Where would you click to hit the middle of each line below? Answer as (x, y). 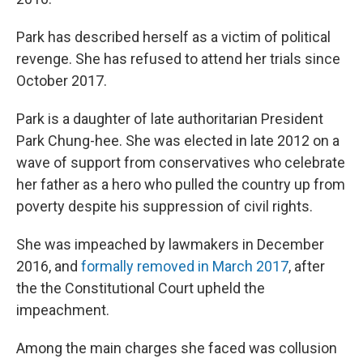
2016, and (49, 267)
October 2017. (62, 81)
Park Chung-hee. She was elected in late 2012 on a (178, 141)
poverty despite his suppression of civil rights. (164, 207)
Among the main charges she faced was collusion (177, 348)
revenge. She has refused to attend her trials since (178, 59)
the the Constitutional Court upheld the (141, 288)
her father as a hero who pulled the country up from (181, 185)
